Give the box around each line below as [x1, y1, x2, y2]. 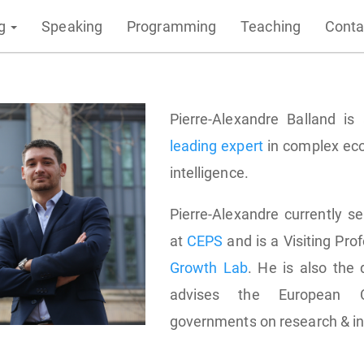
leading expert [169, 137, 263, 154]
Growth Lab [169, 259, 248, 276]
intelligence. [169, 164, 249, 181]
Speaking [41, 17, 103, 35]
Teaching [240, 17, 301, 35]
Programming [127, 17, 217, 35]
